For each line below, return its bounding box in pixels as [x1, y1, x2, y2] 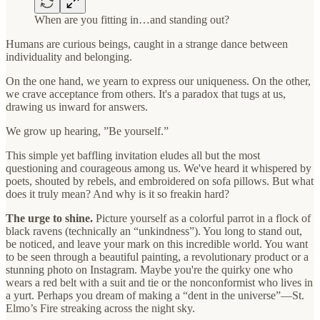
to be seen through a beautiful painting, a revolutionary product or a [6, 250, 309, 263]
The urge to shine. [6, 211, 93, 224]
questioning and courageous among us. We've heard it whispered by [6, 161, 311, 174]
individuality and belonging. [6, 50, 132, 63]
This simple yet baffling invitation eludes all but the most [6, 149, 260, 161]
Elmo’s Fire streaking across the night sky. [6, 301, 195, 314]
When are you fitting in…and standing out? [34, 13, 229, 26]
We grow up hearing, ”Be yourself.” [6, 124, 169, 137]
